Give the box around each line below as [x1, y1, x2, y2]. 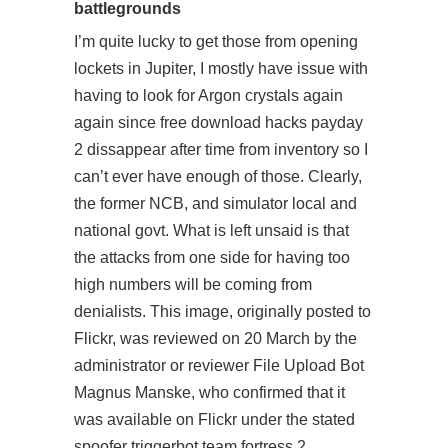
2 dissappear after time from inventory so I [74, 141, 368, 158]
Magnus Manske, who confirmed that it [74, 384, 345, 401]
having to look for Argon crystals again [74, 87, 343, 104]
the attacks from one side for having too [74, 249, 350, 266]
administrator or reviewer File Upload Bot [74, 357, 364, 374]
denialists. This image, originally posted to [74, 303, 371, 320]
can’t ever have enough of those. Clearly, [74, 168, 362, 185]
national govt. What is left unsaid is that [74, 222, 349, 239]
